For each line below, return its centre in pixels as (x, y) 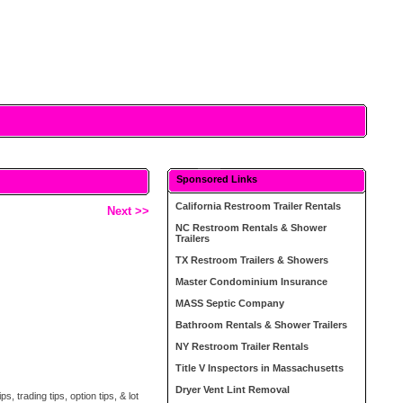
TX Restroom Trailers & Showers (252, 260)
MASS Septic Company (230, 303)
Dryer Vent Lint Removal (233, 390)
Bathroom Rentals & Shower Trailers (262, 325)
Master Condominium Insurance (252, 282)
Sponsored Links (217, 179)
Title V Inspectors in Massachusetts (260, 368)
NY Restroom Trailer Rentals (242, 346)
